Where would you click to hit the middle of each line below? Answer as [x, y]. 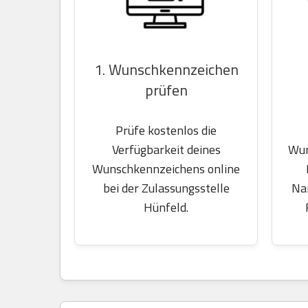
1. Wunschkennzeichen [166, 69]
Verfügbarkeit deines [166, 150]
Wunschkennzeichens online [166, 169]
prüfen [166, 90]
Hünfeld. [166, 207]
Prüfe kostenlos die [166, 130]
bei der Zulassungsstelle [166, 188]
